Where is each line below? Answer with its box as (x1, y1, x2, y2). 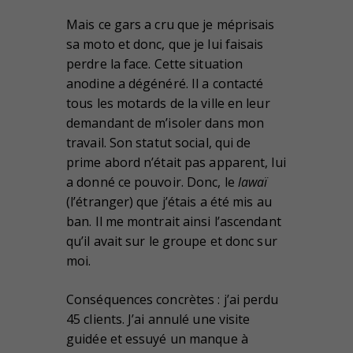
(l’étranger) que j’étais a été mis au (66, 193, 272, 211)
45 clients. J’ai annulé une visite (66, 310, 251, 329)
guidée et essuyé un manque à (66, 330, 248, 348)
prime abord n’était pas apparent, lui (66, 154, 286, 172)
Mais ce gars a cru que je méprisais (66, 16, 275, 34)
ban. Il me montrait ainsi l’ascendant (66, 213, 281, 231)
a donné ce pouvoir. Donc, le (66, 173, 238, 191)
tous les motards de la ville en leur (66, 95, 270, 113)
